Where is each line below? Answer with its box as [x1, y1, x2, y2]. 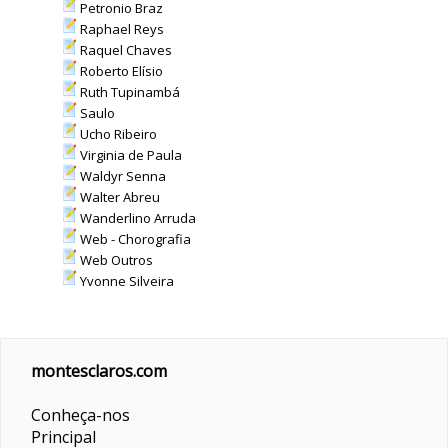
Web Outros [76, 251, 153, 269]
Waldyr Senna [76, 167, 166, 185]
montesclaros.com [31, 360, 167, 383]
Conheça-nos [31, 403, 130, 426]
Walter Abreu [76, 188, 160, 206]
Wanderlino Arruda [76, 209, 196, 227]
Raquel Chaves [76, 41, 172, 59]
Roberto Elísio [76, 62, 163, 80]
